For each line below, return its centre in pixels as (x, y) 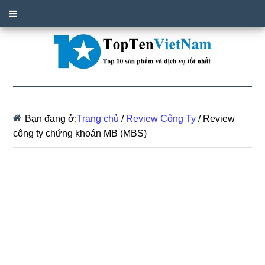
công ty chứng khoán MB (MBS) (80, 133)
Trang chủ (98, 118)
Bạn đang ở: (51, 118)
